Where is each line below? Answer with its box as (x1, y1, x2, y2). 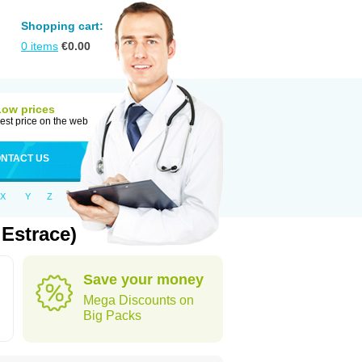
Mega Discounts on (83, 293, 194, 307)
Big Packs (83, 309, 141, 322)
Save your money (83, 271, 204, 288)
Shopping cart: (21, 19, 103, 32)
